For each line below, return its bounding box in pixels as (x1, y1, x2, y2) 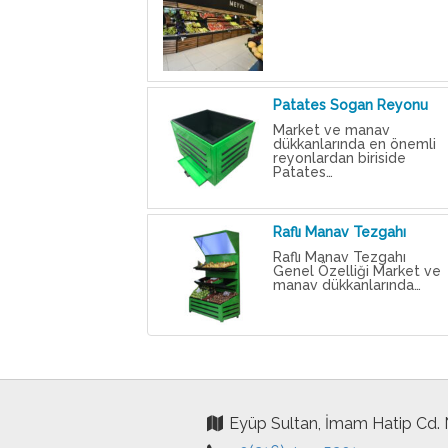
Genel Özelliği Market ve (272, 263, 441, 280)
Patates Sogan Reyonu (272, 97, 428, 114)
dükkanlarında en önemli (272, 136, 436, 153)
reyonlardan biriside (272, 150, 406, 167)
